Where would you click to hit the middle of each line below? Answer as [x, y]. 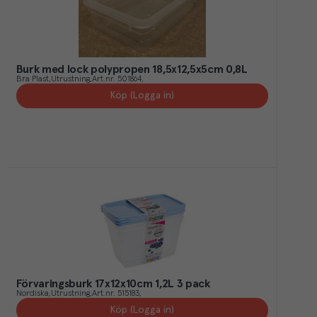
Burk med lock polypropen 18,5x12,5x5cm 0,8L [132, 70]
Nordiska [32, 294]
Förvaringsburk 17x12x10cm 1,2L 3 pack [113, 284]
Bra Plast [32, 80]
